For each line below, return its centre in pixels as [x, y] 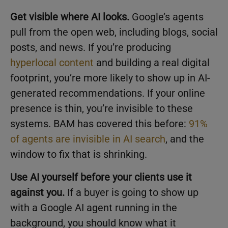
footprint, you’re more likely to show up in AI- [110, 78]
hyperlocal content [52, 63]
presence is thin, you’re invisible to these [102, 109]
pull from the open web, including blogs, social [114, 32]
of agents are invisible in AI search [88, 139]
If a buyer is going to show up [132, 192]
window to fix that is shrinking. [79, 154]
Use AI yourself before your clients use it [101, 177]
